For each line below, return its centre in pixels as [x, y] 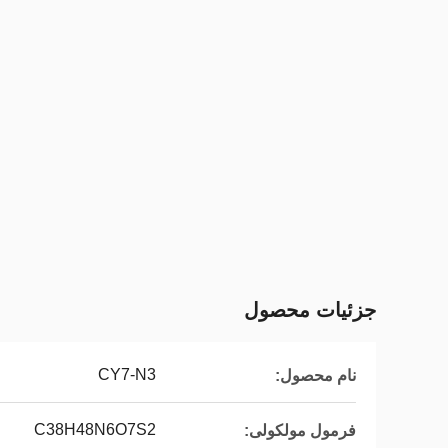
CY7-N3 [127, 374]
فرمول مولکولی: [300, 430]
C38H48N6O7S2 [95, 429]
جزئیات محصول [310, 310]
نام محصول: [315, 375]
